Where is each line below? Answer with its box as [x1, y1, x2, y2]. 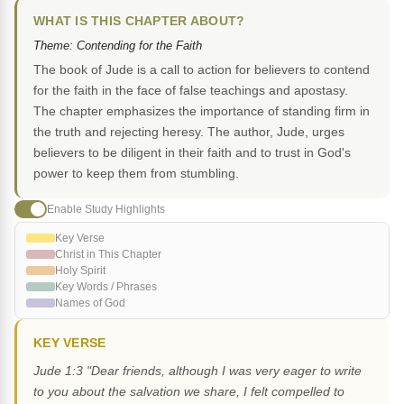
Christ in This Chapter [55, 248, 161, 262]
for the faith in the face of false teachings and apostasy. [33, 83, 348, 98]
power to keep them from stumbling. [33, 166, 239, 181]
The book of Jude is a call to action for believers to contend [33, 62, 370, 78]
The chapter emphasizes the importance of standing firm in [33, 104, 370, 119]
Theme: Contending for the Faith [33, 39, 202, 53]
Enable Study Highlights [47, 202, 165, 216]
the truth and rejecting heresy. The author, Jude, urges [33, 124, 344, 140]
